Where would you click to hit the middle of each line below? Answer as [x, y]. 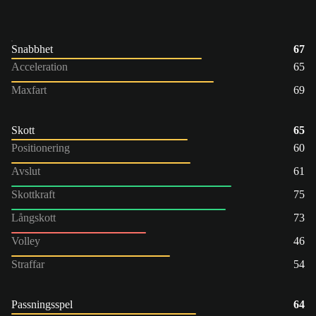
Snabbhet [32, 49]
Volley [26, 241]
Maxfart [29, 90]
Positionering [41, 147]
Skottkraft [33, 194]
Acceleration [39, 66]
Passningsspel [42, 304]
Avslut [26, 171]
